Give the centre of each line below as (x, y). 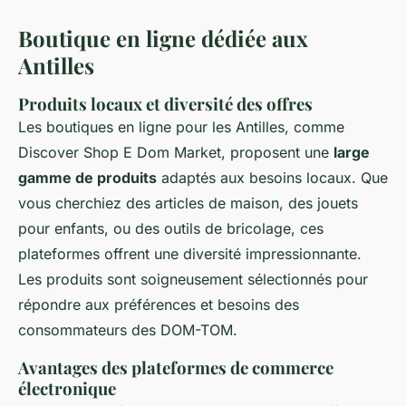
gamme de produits (87, 178)
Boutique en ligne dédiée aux (163, 38)
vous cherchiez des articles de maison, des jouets (188, 203)
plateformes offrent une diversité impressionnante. (190, 254)
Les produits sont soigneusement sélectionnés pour (193, 279)
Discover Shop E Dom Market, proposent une (176, 152)
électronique (67, 388)
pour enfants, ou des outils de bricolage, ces (171, 228)
